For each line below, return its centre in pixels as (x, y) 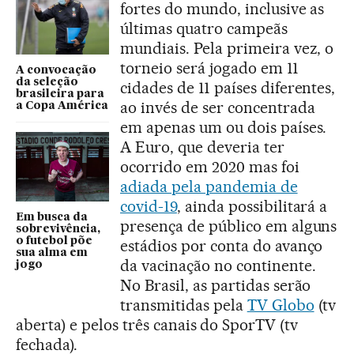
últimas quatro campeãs (204, 28)
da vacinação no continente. (218, 265)
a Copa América (62, 105)
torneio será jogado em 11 (209, 68)
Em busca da (52, 218)
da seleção (47, 82)
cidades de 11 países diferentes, (228, 87)
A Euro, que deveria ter (202, 147)
